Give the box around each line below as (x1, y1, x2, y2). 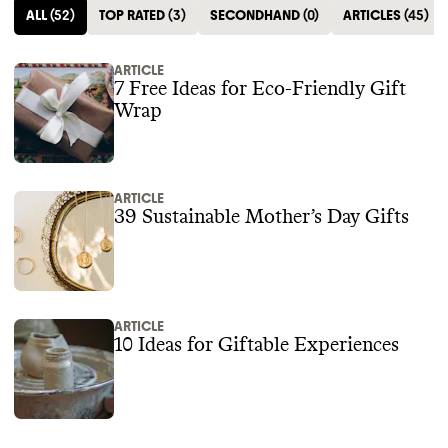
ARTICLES (343, 7, 401, 24)
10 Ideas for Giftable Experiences (114, 335, 399, 355)
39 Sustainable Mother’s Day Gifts (114, 207, 409, 227)
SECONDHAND (210, 7, 300, 24)
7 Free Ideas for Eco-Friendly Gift (114, 79, 406, 99)
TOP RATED (99, 7, 165, 24)
